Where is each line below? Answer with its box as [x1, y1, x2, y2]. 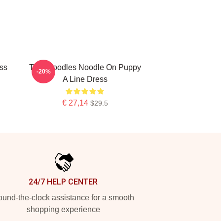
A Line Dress [62, 75, 108, 83]
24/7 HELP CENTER [29, 177, 98, 186]
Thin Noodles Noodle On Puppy [29, 63, 141, 72]
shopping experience [26, 205, 100, 214]
